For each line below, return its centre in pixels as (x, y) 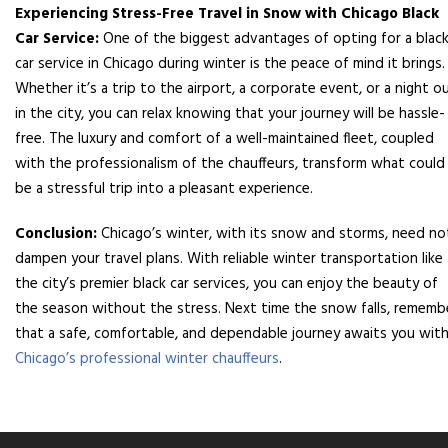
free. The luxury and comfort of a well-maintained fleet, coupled (224, 139)
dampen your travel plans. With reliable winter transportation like (229, 259)
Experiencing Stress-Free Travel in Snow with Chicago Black (227, 14)
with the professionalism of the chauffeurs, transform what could (230, 164)
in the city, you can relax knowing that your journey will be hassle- (230, 114)
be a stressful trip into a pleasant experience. (164, 189)
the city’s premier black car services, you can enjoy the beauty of (226, 284)
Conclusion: (56, 234)
